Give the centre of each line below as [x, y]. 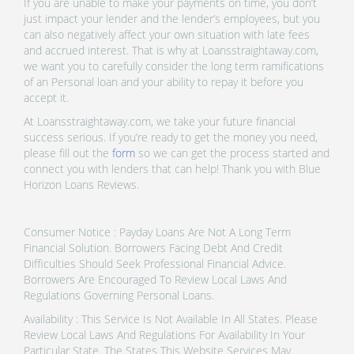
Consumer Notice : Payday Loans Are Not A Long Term [157, 232]
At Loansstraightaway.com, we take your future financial [160, 121]
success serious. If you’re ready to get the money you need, [171, 137]
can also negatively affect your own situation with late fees [167, 34]
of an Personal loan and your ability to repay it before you [164, 81]
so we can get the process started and [232, 153]
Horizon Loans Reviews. [81, 184]
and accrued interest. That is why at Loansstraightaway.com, [171, 50]
